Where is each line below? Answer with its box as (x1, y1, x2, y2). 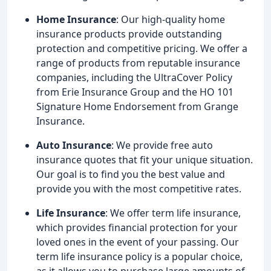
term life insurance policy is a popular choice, (36, 249, 243, 263)
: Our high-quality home (116, 12, 225, 26)
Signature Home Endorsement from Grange (36, 99, 238, 113)
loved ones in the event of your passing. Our (36, 235, 239, 249)
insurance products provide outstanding (36, 27, 222, 41)
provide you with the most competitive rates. (36, 181, 241, 195)
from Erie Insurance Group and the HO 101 (36, 85, 233, 99)
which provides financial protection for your (36, 220, 238, 234)
